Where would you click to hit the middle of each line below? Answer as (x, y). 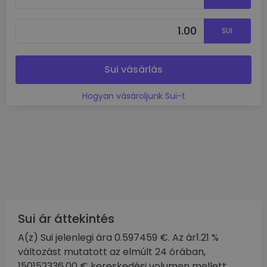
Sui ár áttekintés (66, 219)
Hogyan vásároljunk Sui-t (133, 96)
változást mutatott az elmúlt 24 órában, (112, 252)
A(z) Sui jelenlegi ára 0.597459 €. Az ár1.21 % (118, 237)
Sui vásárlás (133, 69)
